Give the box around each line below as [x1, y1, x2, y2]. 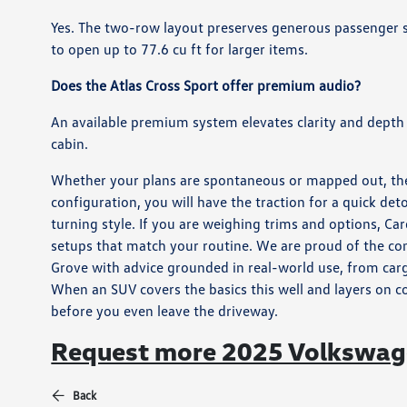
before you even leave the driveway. [51, 302, 279, 320]
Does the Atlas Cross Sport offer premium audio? [51, 76, 362, 94]
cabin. [51, 134, 89, 153]
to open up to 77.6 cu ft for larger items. [51, 40, 309, 58]
